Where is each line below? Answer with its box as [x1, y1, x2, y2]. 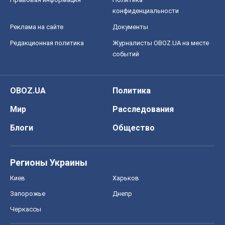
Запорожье [10, 189, 45, 197]
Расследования [113, 104, 174, 114]
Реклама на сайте [10, 23, 63, 31]
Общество [113, 123, 155, 133]
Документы [113, 23, 148, 31]
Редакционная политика [10, 39, 84, 47]
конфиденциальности [113, 7, 179, 15]
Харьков [113, 174, 139, 182]
